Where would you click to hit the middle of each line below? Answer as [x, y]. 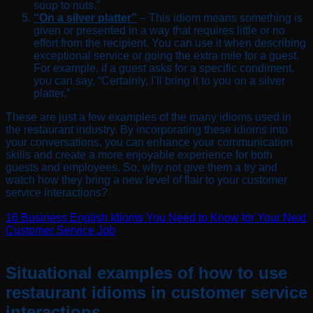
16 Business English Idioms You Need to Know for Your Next [156, 217]
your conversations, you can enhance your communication [149, 142]
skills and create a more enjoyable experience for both [139, 154]
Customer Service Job [60, 230]
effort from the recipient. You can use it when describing [170, 43]
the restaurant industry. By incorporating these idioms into [147, 129]
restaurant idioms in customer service [156, 292]
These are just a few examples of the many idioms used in [148, 117]
